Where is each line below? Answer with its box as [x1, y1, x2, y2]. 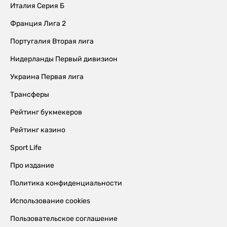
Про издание [10, 161, 54, 170]
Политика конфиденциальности [10, 178, 122, 187]
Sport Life [10, 143, 42, 152]
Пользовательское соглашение [10, 214, 118, 223]
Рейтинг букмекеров [10, 107, 82, 117]
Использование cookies [10, 196, 90, 205]
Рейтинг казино [10, 125, 65, 134]
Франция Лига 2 [10, 19, 66, 28]
